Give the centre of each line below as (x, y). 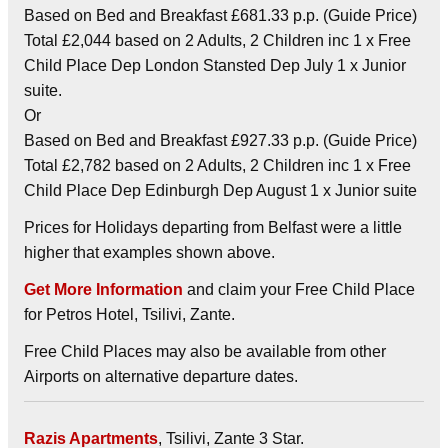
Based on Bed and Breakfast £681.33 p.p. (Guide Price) (220, 15)
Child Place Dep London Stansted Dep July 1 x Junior (215, 65)
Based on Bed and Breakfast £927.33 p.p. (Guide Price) (220, 140)
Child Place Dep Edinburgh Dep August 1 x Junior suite (220, 190)
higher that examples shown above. (149, 252)
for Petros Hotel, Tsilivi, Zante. (129, 314)
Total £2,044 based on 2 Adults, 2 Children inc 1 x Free (217, 40)
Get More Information (103, 289)
